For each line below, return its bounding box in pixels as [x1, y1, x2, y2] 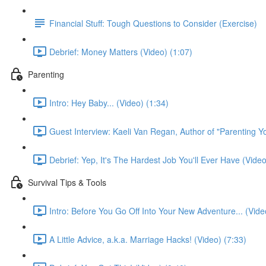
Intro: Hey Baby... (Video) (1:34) [49, 96, 169, 109]
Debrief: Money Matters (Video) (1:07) [49, 45, 192, 58]
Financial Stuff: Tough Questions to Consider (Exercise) [49, 17, 257, 29]
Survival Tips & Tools [28, 176, 106, 188]
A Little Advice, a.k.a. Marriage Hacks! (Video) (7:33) [49, 233, 246, 245]
